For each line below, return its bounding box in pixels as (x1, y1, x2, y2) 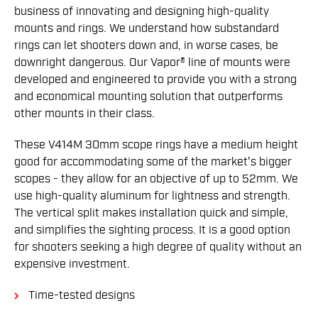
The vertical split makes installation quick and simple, (14, 206, 288, 221)
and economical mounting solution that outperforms (14, 89, 283, 104)
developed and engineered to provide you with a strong (14, 72, 297, 87)
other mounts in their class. (14, 106, 155, 121)
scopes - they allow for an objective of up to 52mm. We (14, 172, 298, 187)
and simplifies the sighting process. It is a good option (14, 223, 290, 238)
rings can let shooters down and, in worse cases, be (14, 38, 278, 53)
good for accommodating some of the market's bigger (14, 155, 292, 170)
